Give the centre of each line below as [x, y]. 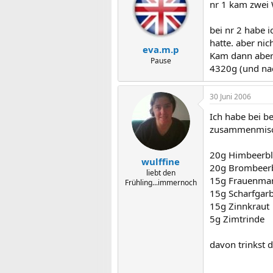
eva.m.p [161, 49]
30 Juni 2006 [230, 97]
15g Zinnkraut [239, 206]
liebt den [161, 172]
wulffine [161, 161]
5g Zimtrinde [237, 219]
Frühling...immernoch [161, 182]
